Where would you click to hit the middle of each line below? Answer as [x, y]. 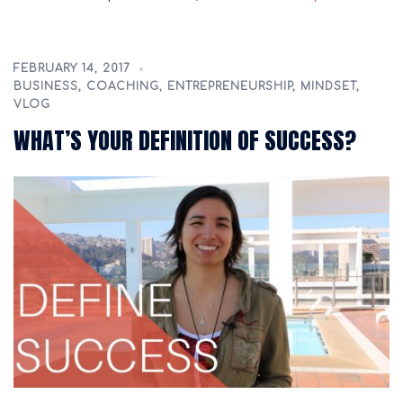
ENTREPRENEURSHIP [230, 86]
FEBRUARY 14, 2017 [72, 68]
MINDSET [328, 86]
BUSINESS [46, 86]
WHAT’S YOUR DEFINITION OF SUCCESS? [185, 140]
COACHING [123, 86]
